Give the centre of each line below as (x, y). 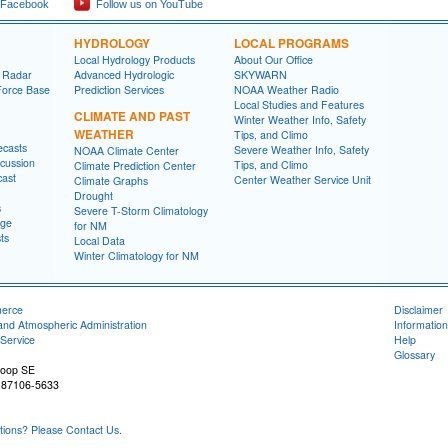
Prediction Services (119, 89)
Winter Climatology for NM (136, 255)
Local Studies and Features (299, 104)
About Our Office (273, 59)
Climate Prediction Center (135, 165)
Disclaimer (418, 309)
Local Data (99, 240)
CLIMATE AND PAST (132, 116)
